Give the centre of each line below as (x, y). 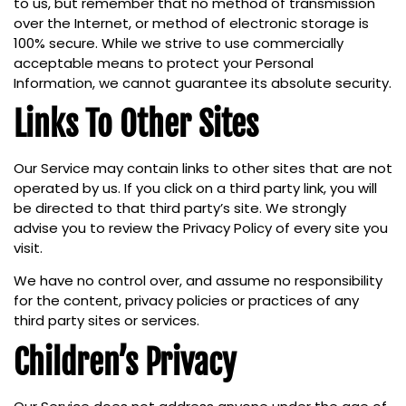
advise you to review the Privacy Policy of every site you (201, 228)
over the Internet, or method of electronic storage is (191, 23)
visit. (28, 248)
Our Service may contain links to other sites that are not (203, 169)
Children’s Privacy (125, 362)
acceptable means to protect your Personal (164, 63)
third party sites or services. (106, 321)
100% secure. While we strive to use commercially (179, 43)
